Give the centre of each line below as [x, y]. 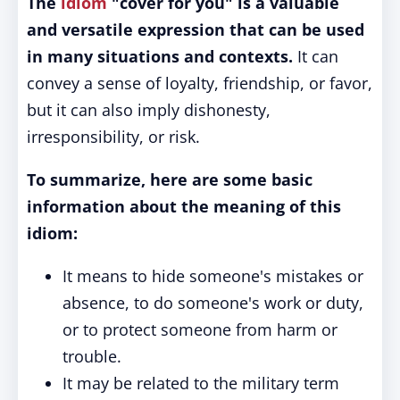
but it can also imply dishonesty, [149, 110]
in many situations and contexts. [160, 56]
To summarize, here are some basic [170, 179]
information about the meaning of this [184, 206]
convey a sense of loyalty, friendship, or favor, [200, 83]
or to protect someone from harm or [200, 329]
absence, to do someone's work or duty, [213, 303]
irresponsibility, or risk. [113, 137]
